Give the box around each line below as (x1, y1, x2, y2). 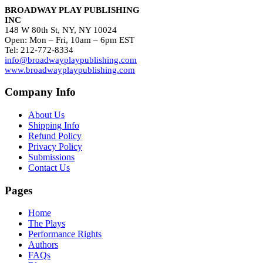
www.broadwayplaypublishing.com (5, 65, 135, 75)
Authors (28, 240, 58, 250)
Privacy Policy (28, 141, 82, 152)
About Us (28, 110, 65, 120)
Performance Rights (28, 229, 102, 240)
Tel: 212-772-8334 (5, 45, 73, 55)
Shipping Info (28, 120, 79, 131)
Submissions (28, 152, 75, 163)
